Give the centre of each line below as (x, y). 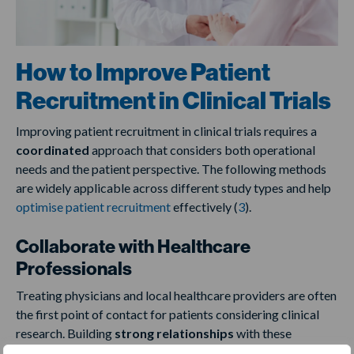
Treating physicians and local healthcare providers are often (176, 296)
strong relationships (174, 333)
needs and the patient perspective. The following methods (171, 169)
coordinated (54, 150)
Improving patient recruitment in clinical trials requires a (166, 131)
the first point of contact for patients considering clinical (168, 314)
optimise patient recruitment (93, 207)
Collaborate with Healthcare (133, 247)
